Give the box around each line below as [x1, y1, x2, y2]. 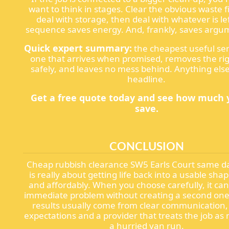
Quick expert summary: [24, 42, 132, 55]
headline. [127, 73, 166, 85]
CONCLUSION [109, 138, 184, 154]
